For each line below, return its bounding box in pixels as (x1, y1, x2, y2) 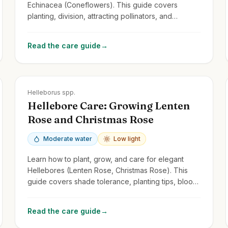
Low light (113, 134, 141, 142)
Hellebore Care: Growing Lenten (27, 99, 190, 112)
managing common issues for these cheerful (27, 22, 177, 32)
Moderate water (43, 134, 93, 142)
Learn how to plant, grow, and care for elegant (27, 154, 184, 163)
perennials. (27, 34, 65, 43)
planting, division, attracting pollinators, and (27, 11, 173, 20)
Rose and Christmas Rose (27, 112, 154, 126)
